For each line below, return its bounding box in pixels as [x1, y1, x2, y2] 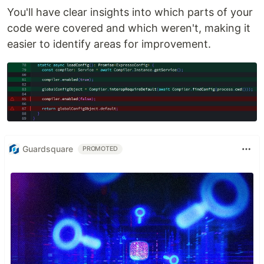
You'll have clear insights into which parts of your [7, 6, 253, 19]
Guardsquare [22, 144, 73, 154]
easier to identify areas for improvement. [7, 38, 211, 51]
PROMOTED [82, 144, 118, 153]
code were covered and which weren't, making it [7, 22, 250, 35]
